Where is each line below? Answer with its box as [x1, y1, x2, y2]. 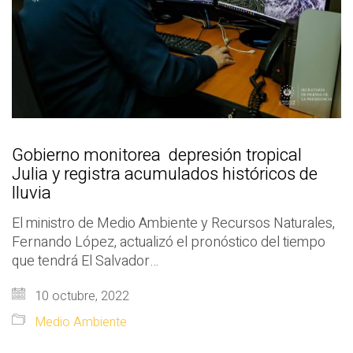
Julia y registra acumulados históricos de [12, 161, 318, 187]
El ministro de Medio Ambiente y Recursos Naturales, [12, 212, 335, 234]
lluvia [12, 180, 51, 206]
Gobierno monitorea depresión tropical [12, 142, 302, 168]
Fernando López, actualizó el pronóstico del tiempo [12, 231, 325, 253]
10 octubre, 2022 [32, 286, 129, 306]
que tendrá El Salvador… [12, 250, 158, 272]
